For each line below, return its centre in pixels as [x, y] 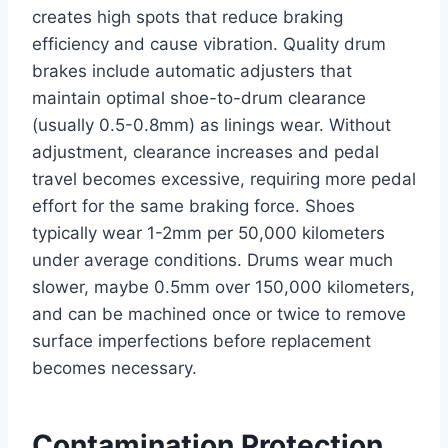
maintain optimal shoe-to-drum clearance [199, 98]
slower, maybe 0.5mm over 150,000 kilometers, [223, 287]
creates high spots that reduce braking [187, 17]
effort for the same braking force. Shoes [193, 206]
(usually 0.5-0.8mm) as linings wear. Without [211, 125]
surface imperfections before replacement [201, 341]
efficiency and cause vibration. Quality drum [209, 44]
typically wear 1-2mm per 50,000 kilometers [208, 233]
